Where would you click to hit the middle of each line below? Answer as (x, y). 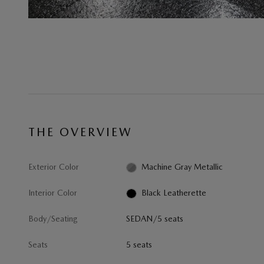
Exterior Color (54, 167)
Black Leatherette (174, 193)
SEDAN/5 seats (155, 219)
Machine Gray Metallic (182, 167)
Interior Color (53, 193)
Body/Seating (53, 219)
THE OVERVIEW (80, 132)
